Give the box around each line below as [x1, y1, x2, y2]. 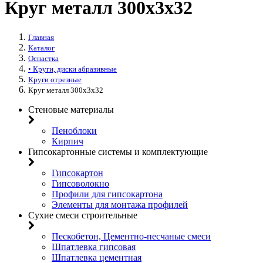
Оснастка [28, 53, 59, 63]
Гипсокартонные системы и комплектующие [28, 146, 208, 157]
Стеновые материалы [28, 104, 114, 114]
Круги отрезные [28, 75, 82, 84]
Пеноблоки [52, 125, 97, 136]
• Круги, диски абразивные [28, 64, 117, 73]
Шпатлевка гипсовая [52, 241, 136, 252]
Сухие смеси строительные [28, 210, 137, 220]
